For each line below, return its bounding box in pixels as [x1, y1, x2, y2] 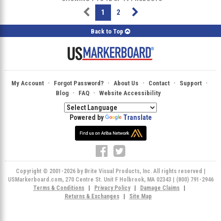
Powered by [69, 113, 105, 121]
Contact [148, 79, 170, 87]
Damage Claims [140, 184, 180, 191]
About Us [113, 79, 139, 87]
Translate [123, 113, 152, 121]
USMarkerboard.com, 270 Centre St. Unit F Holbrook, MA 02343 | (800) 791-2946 [7, 176, 214, 183]
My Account [11, 79, 44, 87]
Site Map [129, 192, 152, 200]
